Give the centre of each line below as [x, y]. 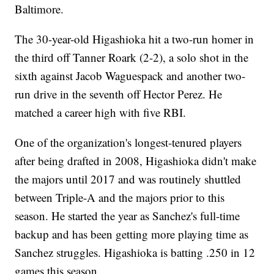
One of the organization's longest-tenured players [128, 142]
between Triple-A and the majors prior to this [120, 197]
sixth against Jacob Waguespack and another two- [130, 75]
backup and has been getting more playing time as [132, 234]
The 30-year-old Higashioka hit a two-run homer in [135, 39]
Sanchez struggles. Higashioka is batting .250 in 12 [135, 252]
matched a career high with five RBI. [101, 112]
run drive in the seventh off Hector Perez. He [119, 94]
